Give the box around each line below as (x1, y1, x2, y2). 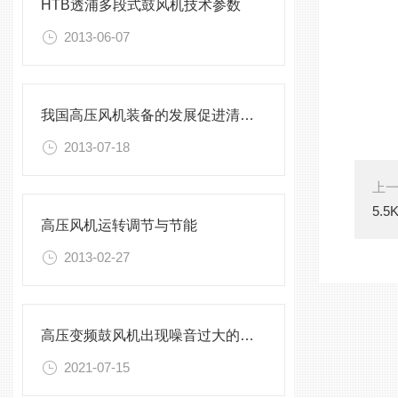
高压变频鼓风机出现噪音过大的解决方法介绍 (240, 328, 254, 343)
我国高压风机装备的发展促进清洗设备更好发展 (240, 107, 254, 123)
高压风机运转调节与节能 (41, 218, 197, 233)
